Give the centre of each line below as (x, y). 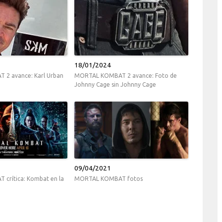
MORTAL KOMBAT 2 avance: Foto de (126, 76)
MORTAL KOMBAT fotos (109, 179)
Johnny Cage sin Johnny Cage (115, 85)
